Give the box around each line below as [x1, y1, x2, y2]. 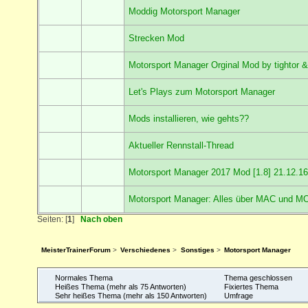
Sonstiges [180, 246, 214, 254]
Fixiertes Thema [221, 282, 278, 291]
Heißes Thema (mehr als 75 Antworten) [52, 282, 186, 291]
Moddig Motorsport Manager [129, 5, 241, 16]
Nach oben [80, 214, 122, 223]
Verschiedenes [120, 246, 171, 254]
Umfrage [221, 291, 253, 300]
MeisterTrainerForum [41, 246, 111, 254]
